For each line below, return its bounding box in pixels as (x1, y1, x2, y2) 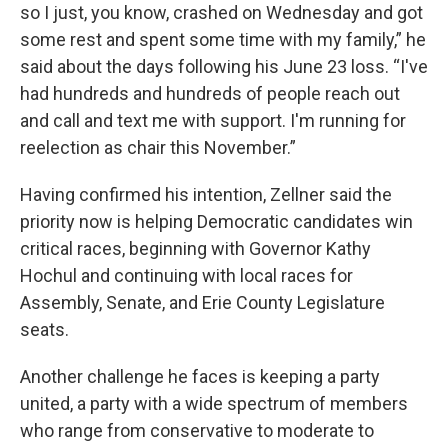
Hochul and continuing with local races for (20, 265, 353, 286)
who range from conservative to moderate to (20, 420, 374, 441)
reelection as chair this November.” (20, 137, 296, 158)
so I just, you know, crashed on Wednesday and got (20, 2, 423, 23)
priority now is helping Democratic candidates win (20, 211, 413, 232)
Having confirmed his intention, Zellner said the (20, 184, 392, 205)
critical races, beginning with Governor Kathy (20, 238, 371, 259)
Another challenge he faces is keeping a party (20, 366, 380, 387)
